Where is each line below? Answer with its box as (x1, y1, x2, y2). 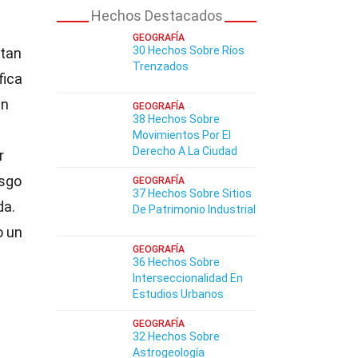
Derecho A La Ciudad (133, 145, 237, 157)
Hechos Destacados (90, 7, 223, 24)
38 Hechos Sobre (133, 113, 220, 125)
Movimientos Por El (133, 129, 231, 141)
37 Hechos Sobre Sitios (133, 187, 252, 200)
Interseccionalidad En (133, 272, 243, 284)
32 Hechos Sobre (133, 330, 220, 343)
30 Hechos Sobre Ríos (133, 44, 245, 57)
